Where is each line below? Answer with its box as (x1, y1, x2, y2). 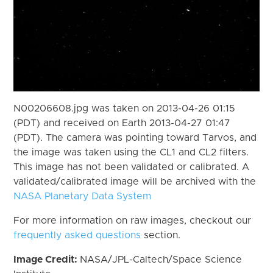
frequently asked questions (13, 230, 141, 240)
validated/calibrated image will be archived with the (13, 176, 257, 186)
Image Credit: (13, 254, 80, 264)
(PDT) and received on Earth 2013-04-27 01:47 (13, 118, 231, 128)
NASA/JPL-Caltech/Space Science (80, 254, 243, 264)
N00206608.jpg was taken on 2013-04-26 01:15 (13, 103, 236, 113)
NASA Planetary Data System (13, 191, 152, 201)
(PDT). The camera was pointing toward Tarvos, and (13, 132, 257, 143)
